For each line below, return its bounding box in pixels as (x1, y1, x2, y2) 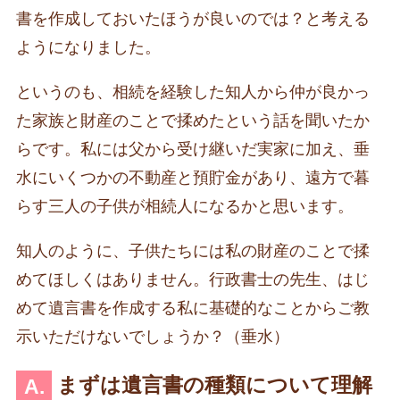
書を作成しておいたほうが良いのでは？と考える (15, 9, 370, 28)
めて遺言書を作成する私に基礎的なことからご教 (15, 298, 370, 317)
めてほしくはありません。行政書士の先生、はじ (15, 270, 370, 288)
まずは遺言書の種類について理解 (57, 374, 373, 397)
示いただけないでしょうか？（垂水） (15, 327, 289, 346)
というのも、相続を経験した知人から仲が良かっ (15, 82, 370, 101)
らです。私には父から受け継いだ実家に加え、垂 (15, 139, 370, 158)
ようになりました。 (15, 37, 161, 56)
